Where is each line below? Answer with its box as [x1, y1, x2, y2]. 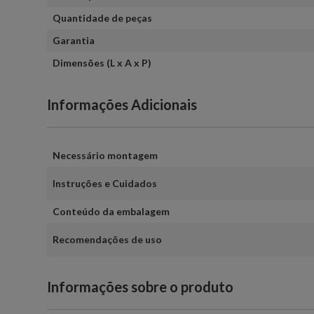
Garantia [53, 34, 95, 46]
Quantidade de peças [53, 11, 152, 24]
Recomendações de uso [53, 233, 162, 245]
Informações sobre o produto [47, 278, 233, 295]
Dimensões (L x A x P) [53, 56, 151, 69]
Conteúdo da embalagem [53, 205, 170, 217]
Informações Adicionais [47, 95, 197, 113]
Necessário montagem [53, 149, 158, 161]
